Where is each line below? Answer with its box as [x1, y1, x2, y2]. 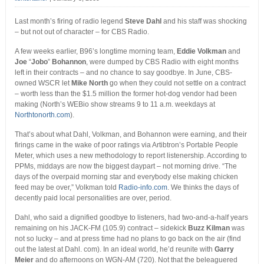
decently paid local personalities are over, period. [14, 194, 171, 203]
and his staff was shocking [161, 17, 247, 26]
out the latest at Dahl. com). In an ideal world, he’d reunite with [14, 245, 214, 254]
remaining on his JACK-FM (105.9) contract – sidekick [14, 224, 188, 233]
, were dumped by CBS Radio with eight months [85, 58, 239, 67]
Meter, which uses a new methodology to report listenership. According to [14, 151, 247, 160]
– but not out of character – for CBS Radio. [14, 28, 149, 37]
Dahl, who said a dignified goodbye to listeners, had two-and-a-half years [14, 213, 248, 222]
